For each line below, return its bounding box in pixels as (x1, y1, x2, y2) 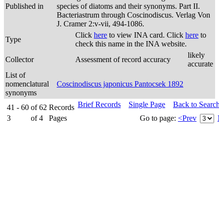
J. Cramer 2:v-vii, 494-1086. (57, 20, 144, 28)
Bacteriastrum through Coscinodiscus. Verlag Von (57, 11, 210, 19)
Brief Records (78, 100, 121, 109)
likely (188, 51, 205, 59)
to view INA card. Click (107, 31, 185, 39)
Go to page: (140, 114, 178, 122)
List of (5, 71, 25, 79)
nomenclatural (5, 80, 49, 88)
